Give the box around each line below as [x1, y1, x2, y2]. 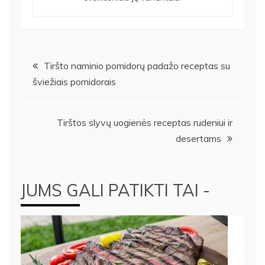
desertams [176, 132, 221, 145]
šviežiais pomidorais [33, 76, 116, 88]
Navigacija [20, 47, 98, 76]
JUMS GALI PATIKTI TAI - [21, 180, 210, 201]
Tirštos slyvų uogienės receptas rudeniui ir [57, 117, 232, 129]
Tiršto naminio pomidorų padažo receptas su [44, 60, 230, 72]
